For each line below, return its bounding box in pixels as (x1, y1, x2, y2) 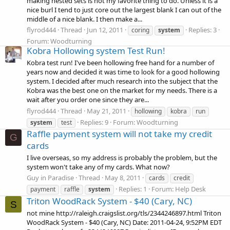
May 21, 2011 (87, 106, 126, 116)
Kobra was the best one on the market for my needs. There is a (27, 86, 217, 95)
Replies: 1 (119, 184, 147, 194)
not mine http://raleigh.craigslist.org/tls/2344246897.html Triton (27, 208, 221, 218)
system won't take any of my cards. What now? (27, 162, 170, 172)
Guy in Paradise (27, 173, 74, 183)
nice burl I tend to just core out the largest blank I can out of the (27, 5, 221, 14)
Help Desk (175, 184, 206, 194)
